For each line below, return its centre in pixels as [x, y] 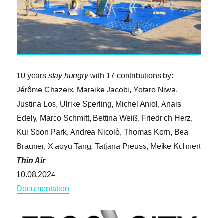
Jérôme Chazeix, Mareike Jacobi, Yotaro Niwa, [97, 90]
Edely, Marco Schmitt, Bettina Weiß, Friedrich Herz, [105, 118]
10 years [33, 75]
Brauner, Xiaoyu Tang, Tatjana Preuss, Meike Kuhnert [109, 146]
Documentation [43, 188]
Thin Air [31, 160]
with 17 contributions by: [131, 75]
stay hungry [68, 75]
